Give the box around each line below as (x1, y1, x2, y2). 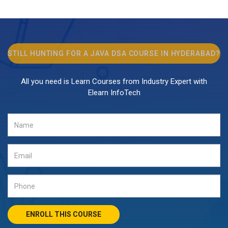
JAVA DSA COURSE (90, 49, 159, 58)
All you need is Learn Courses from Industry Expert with (21, 77, 207, 87)
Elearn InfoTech (88, 88, 140, 98)
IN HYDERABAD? (158, 49, 220, 58)
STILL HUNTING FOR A (8, 49, 91, 58)
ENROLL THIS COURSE (73, 210, 101, 219)
